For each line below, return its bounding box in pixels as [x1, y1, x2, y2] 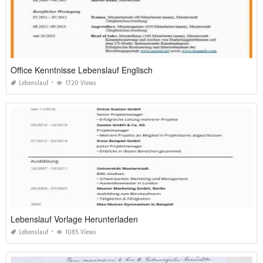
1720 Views [65, 79, 96, 87]
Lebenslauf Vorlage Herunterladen [11, 213, 138, 225]
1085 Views [65, 228, 96, 237]
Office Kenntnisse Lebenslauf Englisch [11, 64, 153, 76]
